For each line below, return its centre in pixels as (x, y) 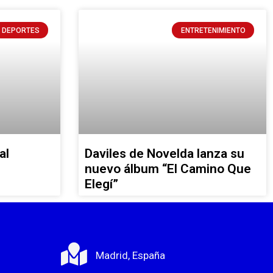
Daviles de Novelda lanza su (165, 153)
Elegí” (101, 184)
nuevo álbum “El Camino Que (168, 168)
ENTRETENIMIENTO (213, 30)
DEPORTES (20, 30)
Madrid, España (131, 255)
